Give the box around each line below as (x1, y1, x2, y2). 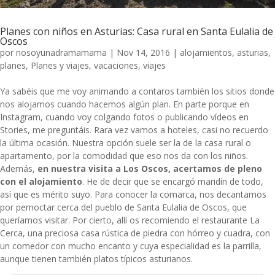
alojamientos (180, 46, 232, 58)
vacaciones (94, 59, 138, 71)
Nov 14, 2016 (117, 46, 170, 58)
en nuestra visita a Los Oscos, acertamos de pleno (37, 162, 262, 174)
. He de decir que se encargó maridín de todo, (82, 175, 263, 187)
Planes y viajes (31, 59, 89, 71)
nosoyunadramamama (16, 46, 107, 58)
